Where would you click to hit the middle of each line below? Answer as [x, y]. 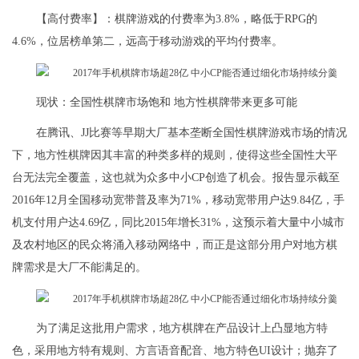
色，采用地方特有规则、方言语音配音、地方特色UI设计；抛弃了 [175, 351]
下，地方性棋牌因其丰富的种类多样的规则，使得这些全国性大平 [175, 155]
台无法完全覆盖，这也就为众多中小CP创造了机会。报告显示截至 [176, 178]
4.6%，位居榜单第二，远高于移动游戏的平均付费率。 [147, 42]
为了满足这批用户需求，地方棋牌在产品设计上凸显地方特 [182, 329]
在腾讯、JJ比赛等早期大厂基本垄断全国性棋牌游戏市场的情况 [192, 133]
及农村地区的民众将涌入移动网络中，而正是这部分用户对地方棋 [175, 245]
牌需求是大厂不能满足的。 [79, 268]
